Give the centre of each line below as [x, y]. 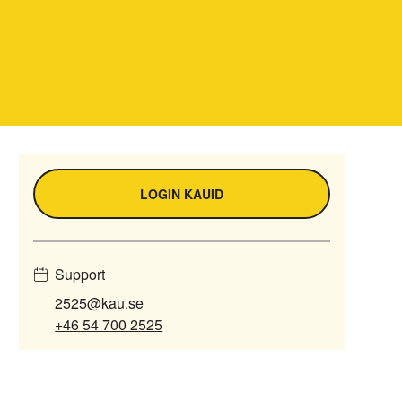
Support [80, 274]
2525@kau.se [100, 303]
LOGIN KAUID [182, 194]
